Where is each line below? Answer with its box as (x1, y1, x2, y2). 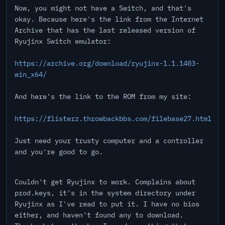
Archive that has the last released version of (15, 26, 195, 35)
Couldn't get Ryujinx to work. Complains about (15, 177, 195, 186)
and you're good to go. (15, 147, 103, 156)
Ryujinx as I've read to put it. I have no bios (15, 199, 199, 208)
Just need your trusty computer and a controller (15, 136, 203, 145)
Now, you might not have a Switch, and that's (15, 4, 191, 13)
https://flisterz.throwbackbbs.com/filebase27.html (15, 114, 211, 123)
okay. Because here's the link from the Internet (15, 15, 203, 24)
